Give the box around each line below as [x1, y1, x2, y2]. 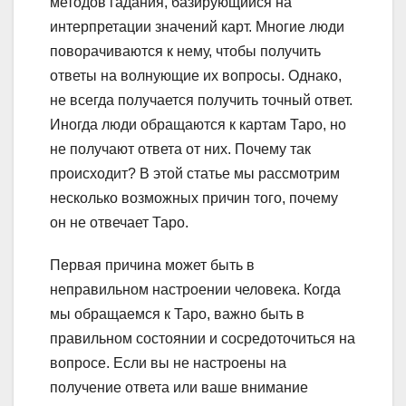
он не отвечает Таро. [50, 215, 188, 231]
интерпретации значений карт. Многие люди [50, 19, 344, 35]
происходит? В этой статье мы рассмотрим [50, 166, 340, 182]
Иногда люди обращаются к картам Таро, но [50, 117, 346, 133]
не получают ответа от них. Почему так [50, 141, 311, 158]
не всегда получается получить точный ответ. [50, 92, 353, 109]
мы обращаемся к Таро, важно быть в [50, 306, 304, 323]
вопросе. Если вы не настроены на [50, 355, 286, 372]
